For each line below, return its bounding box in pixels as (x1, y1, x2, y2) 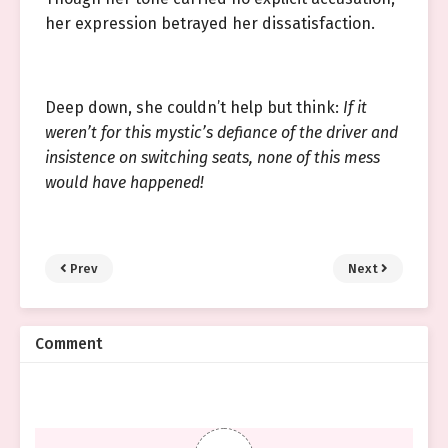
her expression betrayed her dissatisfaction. (45, 14, 375, 33)
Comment (35, 335, 103, 353)
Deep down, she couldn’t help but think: (45, 98, 343, 117)
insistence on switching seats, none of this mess (45, 148, 380, 167)
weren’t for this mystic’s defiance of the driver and (45, 123, 398, 142)
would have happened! (45, 173, 204, 192)
